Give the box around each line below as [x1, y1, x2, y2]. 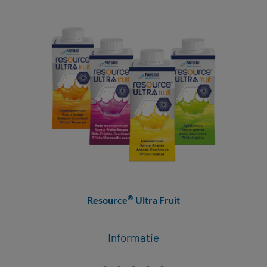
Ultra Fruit [133, 194, 180, 206]
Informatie [107, 231, 159, 244]
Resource [86, 194, 128, 206]
